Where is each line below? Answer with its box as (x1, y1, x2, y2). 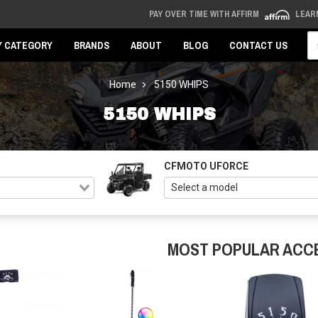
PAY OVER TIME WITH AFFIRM (148, 9, 261, 20)
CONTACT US (229, 39, 287, 52)
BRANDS (74, 39, 109, 52)
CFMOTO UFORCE (164, 160, 248, 172)
